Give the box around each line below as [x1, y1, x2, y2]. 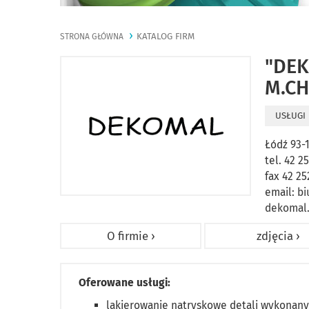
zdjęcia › [257, 229, 300, 243]
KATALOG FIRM [137, 31, 195, 41]
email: [265, 186, 298, 199]
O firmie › [106, 229, 155, 243]
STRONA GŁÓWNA [60, 32, 123, 41]
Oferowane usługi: [79, 276, 173, 289]
